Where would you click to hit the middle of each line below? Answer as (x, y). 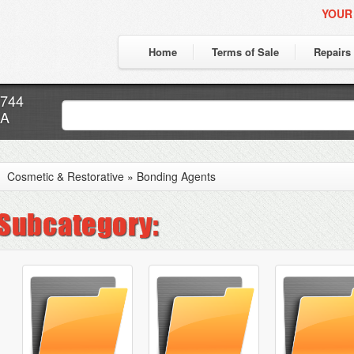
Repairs (332, 52)
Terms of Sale (245, 52)
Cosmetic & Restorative (66, 176)
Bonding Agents (176, 176)
